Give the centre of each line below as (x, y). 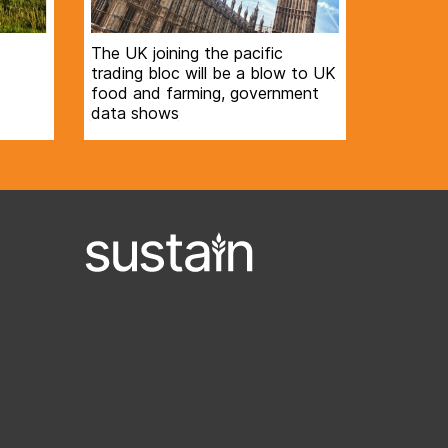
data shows (134, 113)
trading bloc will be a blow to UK (213, 73)
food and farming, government (204, 93)
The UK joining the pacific (186, 53)
